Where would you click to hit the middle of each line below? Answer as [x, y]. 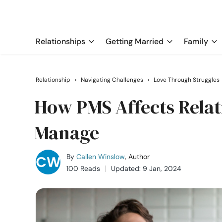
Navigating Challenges [112, 80]
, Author [137, 157]
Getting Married [135, 41]
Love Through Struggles [187, 80]
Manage [67, 133]
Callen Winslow [101, 157]
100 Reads [83, 168]
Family [196, 41]
